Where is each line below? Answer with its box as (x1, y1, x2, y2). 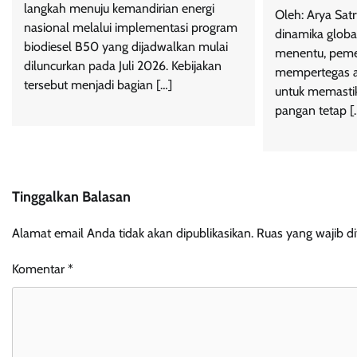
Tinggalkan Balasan (12, 188, 131, 206)
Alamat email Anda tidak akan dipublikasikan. (12, 226, 253, 241)
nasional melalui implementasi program (24, 20, 237, 36)
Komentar (12, 261, 68, 277)
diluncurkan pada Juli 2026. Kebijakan (24, 58, 222, 74)
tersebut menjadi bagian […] (24, 77, 172, 93)
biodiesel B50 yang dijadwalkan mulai (24, 39, 228, 55)
